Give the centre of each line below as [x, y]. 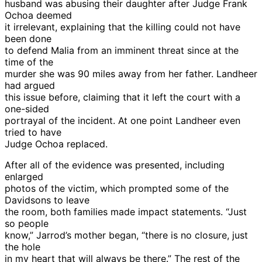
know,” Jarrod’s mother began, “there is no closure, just [126, 235]
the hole [23, 247]
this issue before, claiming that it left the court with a [123, 97]
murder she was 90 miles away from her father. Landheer [131, 73]
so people [27, 223]
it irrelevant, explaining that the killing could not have [123, 27]
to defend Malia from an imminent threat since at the [122, 50]
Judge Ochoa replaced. [56, 144]
